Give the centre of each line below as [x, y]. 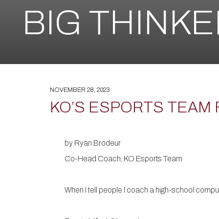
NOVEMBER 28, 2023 [80, 90]
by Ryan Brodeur [93, 143]
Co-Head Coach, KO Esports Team [125, 158]
